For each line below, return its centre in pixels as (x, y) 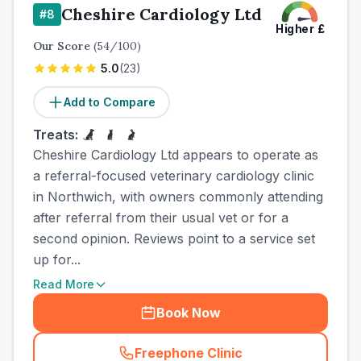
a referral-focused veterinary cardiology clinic (174, 176)
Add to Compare (110, 102)
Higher (295, 29)
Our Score (63, 46)
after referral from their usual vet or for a (161, 218)
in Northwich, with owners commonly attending (178, 197)
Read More (64, 284)
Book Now (189, 313)
